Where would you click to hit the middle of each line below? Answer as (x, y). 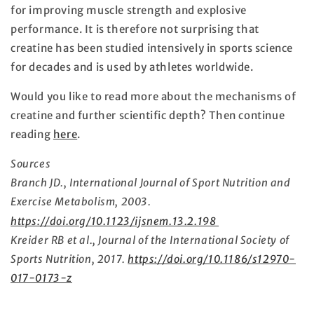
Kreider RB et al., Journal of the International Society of (150, 240)
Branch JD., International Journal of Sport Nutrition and (151, 183)
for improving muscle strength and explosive (129, 10)
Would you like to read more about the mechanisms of (153, 96)
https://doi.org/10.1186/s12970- (212, 259)
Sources (31, 164)
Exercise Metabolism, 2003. (81, 202)
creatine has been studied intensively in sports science (152, 48)
